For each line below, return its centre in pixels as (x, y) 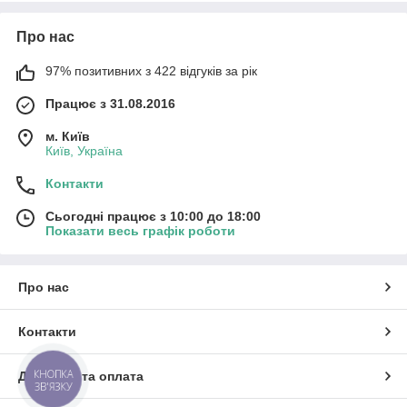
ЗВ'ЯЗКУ (53, 387)
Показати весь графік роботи (140, 231)
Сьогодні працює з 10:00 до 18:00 (153, 216)
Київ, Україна (84, 151)
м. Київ (68, 136)
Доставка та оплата (81, 376)
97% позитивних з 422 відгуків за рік (151, 71)
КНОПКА (54, 374)
